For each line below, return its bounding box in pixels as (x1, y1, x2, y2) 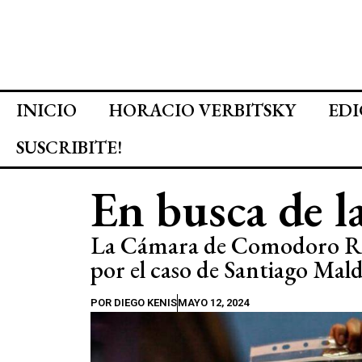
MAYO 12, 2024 (178, 297, 249, 309)
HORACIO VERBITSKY (109, 99, 296, 122)
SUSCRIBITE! (16, 136, 122, 159)
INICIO (16, 99, 77, 122)
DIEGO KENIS (112, 297, 177, 309)
